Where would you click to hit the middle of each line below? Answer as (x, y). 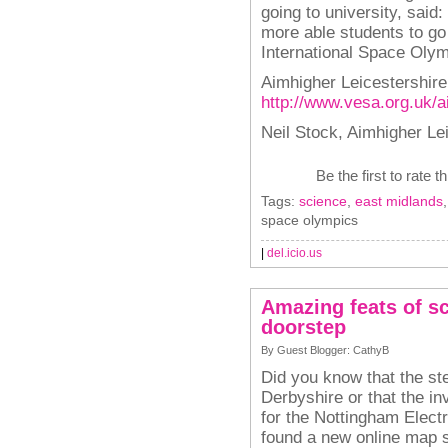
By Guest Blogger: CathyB (325, 350)
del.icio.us (294, 253)
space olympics (309, 220)
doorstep (303, 327)
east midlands (399, 201)
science (323, 201)
